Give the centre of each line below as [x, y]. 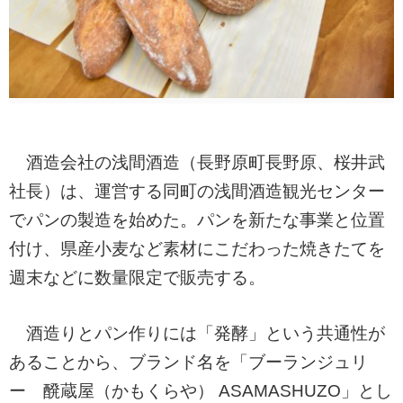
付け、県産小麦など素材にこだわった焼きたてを [197, 248]
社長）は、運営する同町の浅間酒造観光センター [197, 191]
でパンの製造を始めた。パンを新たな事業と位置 [197, 219]
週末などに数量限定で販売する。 [137, 277]
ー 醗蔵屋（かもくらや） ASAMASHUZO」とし [201, 390]
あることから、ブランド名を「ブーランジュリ [188, 362]
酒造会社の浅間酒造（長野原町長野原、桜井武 [197, 162]
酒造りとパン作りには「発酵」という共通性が [197, 333]
